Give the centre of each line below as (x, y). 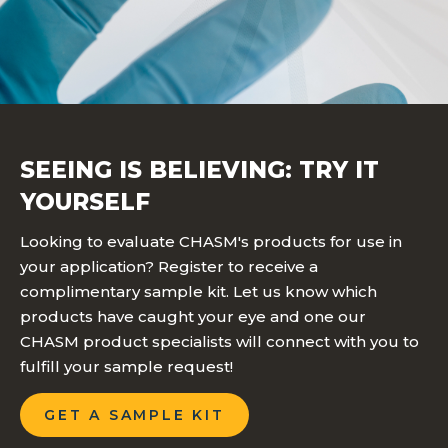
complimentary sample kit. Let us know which (198, 291)
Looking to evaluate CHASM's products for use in (211, 241)
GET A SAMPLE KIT (134, 414)
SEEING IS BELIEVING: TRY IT (199, 169)
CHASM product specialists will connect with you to (219, 341)
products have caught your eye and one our (193, 316)
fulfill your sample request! (126, 366)
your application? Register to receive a (169, 266)
